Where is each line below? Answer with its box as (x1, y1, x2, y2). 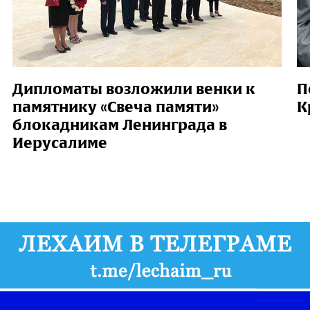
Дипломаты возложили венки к (12, 78, 255, 99)
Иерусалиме (12, 132, 107, 153)
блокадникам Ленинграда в (12, 114, 227, 135)
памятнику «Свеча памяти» (12, 96, 219, 117)
